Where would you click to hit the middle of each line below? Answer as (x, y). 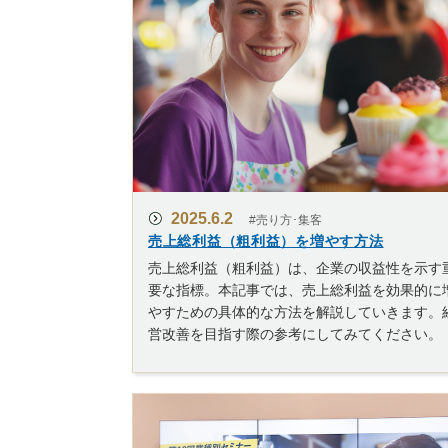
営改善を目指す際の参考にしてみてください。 (295, 334)
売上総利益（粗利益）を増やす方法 (266, 241)
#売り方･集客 (285, 220)
